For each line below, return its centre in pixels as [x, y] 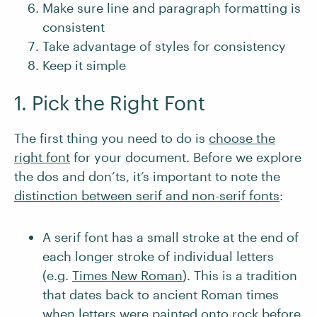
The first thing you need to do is [111, 138]
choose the [242, 138]
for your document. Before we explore [186, 157]
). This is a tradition [240, 275]
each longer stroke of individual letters [158, 256]
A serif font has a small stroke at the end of [171, 237]
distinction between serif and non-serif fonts [147, 195]
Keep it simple [84, 65]
